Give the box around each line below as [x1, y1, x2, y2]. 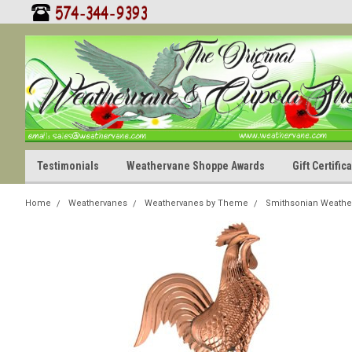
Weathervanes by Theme [145, 198, 248, 208]
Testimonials [37, 159, 99, 172]
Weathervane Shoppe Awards [126, 159, 265, 172]
